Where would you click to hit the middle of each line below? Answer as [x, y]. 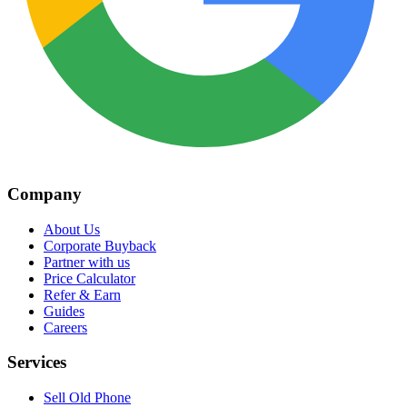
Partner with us [87, 262]
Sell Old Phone [87, 397]
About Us [72, 229]
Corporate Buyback [100, 245]
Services [37, 362]
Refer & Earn [82, 294]
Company [45, 194]
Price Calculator [89, 278]
